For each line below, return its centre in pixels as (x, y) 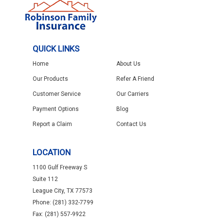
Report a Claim (52, 124)
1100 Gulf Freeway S (60, 167)
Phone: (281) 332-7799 (63, 202)
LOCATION (51, 152)
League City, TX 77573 (62, 191)
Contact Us (131, 124)
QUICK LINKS (56, 49)
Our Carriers (133, 94)
